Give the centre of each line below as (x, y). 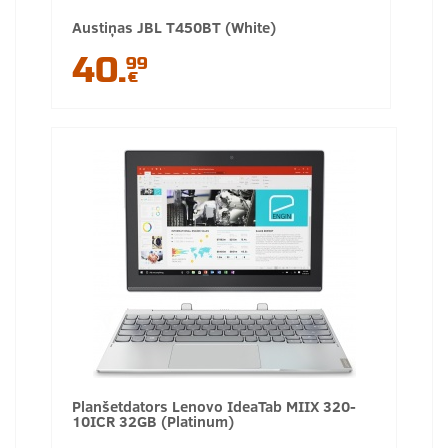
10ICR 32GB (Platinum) (153, 420)
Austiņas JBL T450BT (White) (174, 26)
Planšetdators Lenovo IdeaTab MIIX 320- (214, 405)
